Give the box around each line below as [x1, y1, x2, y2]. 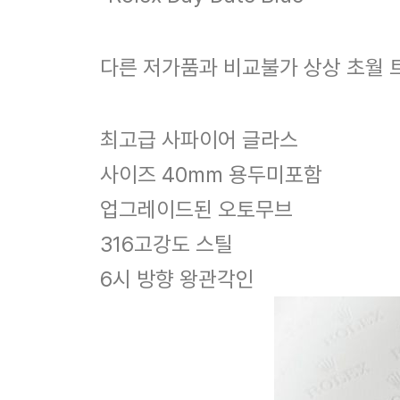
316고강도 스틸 [100, 230, 233, 257]
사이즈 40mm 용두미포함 [100, 161, 322, 187]
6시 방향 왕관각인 [100, 265, 254, 292]
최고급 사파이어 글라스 [100, 126, 298, 153]
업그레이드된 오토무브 [100, 196, 293, 222]
